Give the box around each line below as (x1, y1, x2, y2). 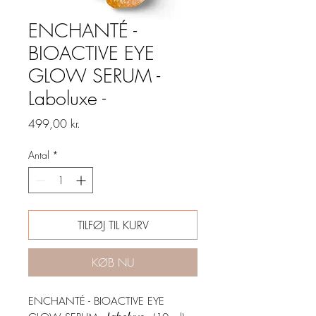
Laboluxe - (28, 86, 106, 111)
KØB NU (91, 255, 135, 271)
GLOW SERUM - (28, 63, 160, 89)
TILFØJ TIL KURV (77, 217, 149, 233)
